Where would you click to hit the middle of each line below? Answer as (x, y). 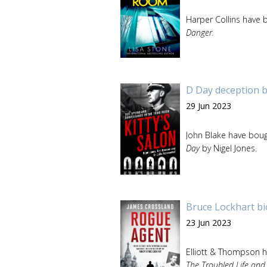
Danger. (200, 32)
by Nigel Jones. (228, 148)
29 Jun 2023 (209, 105)
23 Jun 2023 (209, 222)
